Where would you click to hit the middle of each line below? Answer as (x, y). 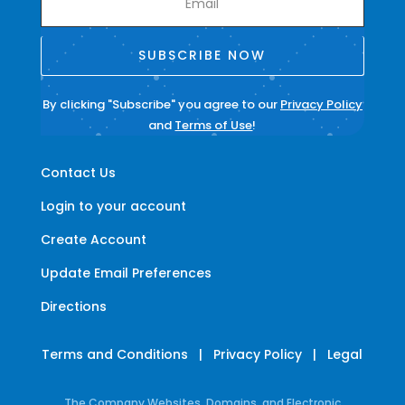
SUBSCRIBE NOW (202, 55)
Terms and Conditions (115, 354)
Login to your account (113, 206)
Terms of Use (214, 125)
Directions (73, 306)
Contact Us (78, 172)
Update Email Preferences (126, 273)
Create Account (93, 239)
